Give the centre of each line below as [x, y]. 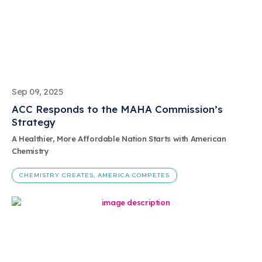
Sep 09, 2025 [37, 92]
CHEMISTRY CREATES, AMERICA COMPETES [94, 175]
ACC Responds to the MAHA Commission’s [117, 109]
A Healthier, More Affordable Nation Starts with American [119, 139]
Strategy [34, 122]
